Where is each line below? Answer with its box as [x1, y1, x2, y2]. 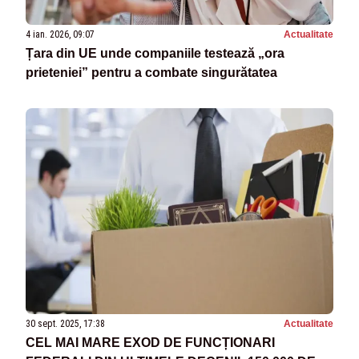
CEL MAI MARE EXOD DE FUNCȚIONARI [26, 335, 275, 349]
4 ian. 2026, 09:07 [26, 29, 95, 41]
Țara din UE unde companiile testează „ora [26, 46, 284, 61]
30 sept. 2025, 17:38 [26, 317, 105, 329]
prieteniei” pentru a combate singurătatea [26, 66, 277, 80]
